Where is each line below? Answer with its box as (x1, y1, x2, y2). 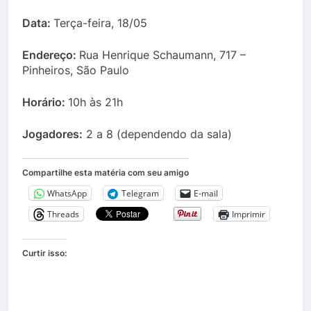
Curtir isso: (22, 248, 67, 258)
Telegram (121, 187, 159, 199)
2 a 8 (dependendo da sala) (83, 127, 232, 141)
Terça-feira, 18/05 (53, 16, 147, 30)
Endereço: (22, 48, 79, 62)
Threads (47, 208, 79, 220)
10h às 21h (68, 95, 123, 109)
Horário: (22, 95, 68, 109)
